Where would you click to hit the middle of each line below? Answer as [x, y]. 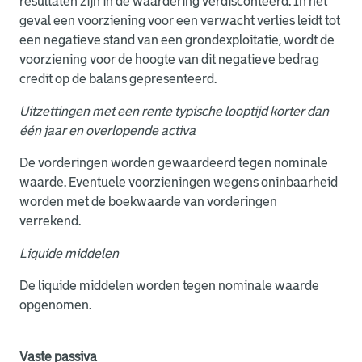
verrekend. [51, 221]
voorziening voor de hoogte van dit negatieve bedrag [169, 59]
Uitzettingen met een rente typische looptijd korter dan [174, 111]
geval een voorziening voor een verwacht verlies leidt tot [180, 21]
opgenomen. [55, 305]
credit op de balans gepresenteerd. [120, 79]
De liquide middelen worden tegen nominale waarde [169, 286]
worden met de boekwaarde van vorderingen [148, 202]
